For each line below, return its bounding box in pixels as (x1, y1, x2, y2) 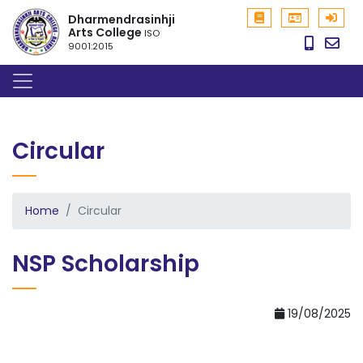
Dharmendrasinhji (68, 11, 176, 28)
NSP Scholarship (12, 248, 199, 280)
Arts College (68, 24, 145, 41)
